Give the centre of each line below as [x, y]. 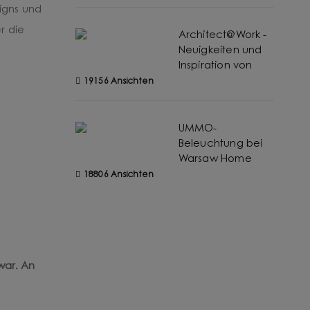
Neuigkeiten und [220, 51]
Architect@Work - [222, 36]
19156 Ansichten [118, 82]
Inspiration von [215, 66]
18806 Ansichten [118, 175]
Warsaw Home [215, 159]
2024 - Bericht [212, 175]
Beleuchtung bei [220, 144]
